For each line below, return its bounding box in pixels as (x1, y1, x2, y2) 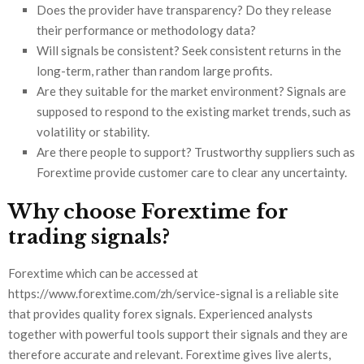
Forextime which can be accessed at (8, 266, 198, 281)
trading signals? (8, 225, 170, 249)
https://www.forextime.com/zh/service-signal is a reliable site (8, 286, 339, 301)
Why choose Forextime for (8, 200, 288, 224)
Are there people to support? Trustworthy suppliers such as (37, 145, 355, 160)
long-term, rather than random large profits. (37, 63, 272, 79)
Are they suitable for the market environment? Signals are (37, 84, 346, 99)
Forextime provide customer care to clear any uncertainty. (37, 165, 347, 180)
